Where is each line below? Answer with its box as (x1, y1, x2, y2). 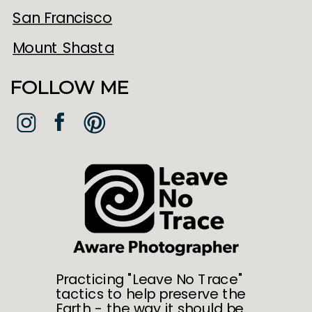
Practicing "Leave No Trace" (55, 270, 243, 290)
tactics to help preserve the (55, 284, 246, 304)
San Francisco (13, 7, 113, 29)
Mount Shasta (13, 38, 114, 58)
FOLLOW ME (9, 77, 128, 100)
